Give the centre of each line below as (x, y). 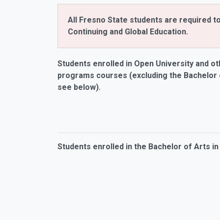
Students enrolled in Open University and (134, 64)
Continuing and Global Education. (128, 32)
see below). (79, 87)
